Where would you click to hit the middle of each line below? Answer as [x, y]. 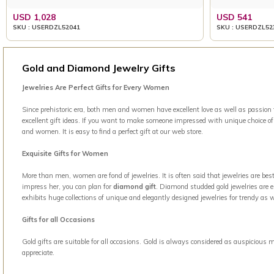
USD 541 [234, 17]
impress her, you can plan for [68, 187]
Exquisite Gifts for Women [65, 154]
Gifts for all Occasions [58, 220]
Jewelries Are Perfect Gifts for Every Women [96, 87]
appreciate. [38, 253]
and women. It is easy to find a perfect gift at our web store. [113, 131]
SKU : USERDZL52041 [46, 27]
